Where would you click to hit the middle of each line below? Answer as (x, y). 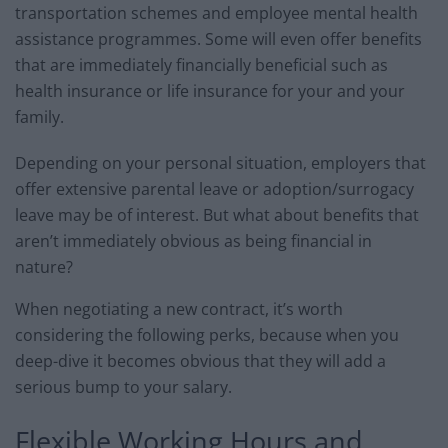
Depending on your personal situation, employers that (220, 162)
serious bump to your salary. (123, 386)
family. (39, 116)
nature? (44, 266)
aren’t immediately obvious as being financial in (193, 240)
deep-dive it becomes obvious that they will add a (200, 360)
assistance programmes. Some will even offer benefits (218, 38)
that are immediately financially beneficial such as (201, 64)
